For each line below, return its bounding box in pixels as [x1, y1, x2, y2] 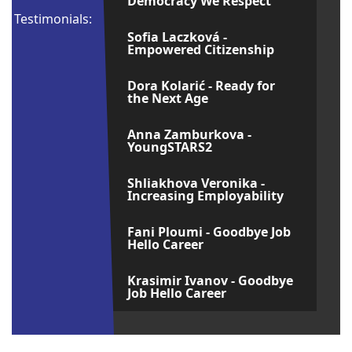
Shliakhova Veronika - [126, 174, 265, 192]
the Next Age [126, 90, 208, 107]
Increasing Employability [126, 187, 284, 204]
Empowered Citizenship [126, 41, 274, 58]
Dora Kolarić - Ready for [126, 77, 275, 94]
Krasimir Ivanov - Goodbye [126, 272, 293, 289]
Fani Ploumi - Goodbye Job [126, 223, 291, 240]
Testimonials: [13, 10, 92, 27]
